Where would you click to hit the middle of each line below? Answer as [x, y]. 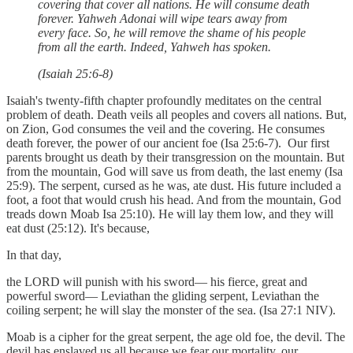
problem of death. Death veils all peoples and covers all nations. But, [176, 114]
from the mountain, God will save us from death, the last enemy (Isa [175, 171]
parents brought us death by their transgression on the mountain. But [175, 157]
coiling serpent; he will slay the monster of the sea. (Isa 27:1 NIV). [171, 310]
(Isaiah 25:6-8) [75, 73]
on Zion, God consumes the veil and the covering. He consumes [165, 128]
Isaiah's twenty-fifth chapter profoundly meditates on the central [164, 100]
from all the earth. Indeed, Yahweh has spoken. [154, 46]
